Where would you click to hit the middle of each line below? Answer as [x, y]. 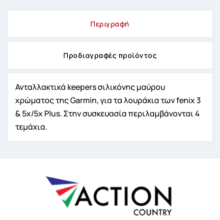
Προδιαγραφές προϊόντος [110, 55]
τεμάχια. [31, 126]
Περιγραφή [110, 24]
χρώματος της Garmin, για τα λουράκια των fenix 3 [108, 100]
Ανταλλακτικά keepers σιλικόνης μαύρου [90, 87]
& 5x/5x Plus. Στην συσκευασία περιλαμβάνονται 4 [108, 113]
